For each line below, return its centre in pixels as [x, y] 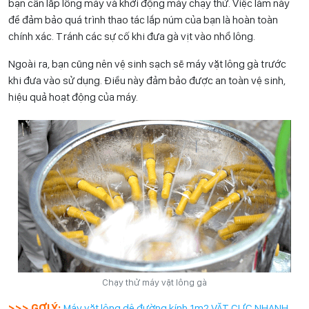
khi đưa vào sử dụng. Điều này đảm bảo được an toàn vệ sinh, [147, 80]
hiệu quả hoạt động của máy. [73, 97]
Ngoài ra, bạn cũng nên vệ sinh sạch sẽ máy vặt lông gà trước [147, 63]
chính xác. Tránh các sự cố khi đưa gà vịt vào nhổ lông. [132, 36]
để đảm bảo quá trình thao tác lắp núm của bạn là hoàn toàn [143, 19]
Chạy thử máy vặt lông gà [154, 282]
